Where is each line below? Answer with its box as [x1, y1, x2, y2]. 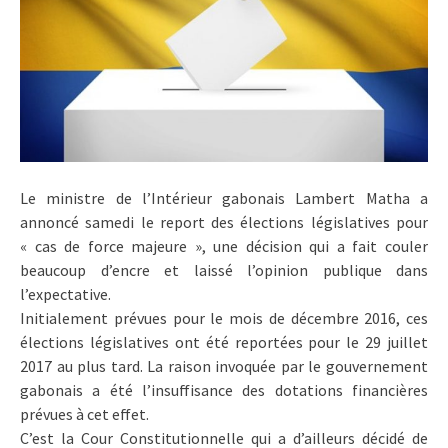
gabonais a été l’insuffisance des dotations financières [20, 379, 428, 400]
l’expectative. [20, 283, 111, 304]
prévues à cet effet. [20, 403, 149, 424]
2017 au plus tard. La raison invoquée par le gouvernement [20, 355, 428, 376]
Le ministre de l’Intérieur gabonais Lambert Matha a [20, 187, 428, 208]
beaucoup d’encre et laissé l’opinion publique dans [20, 259, 428, 280]
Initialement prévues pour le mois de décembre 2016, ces [20, 307, 428, 328]
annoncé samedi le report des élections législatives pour [20, 211, 428, 232]
